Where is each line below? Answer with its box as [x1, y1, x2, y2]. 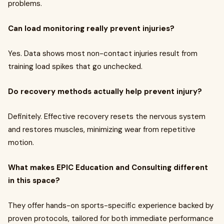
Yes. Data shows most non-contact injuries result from [8, 48, 197, 59]
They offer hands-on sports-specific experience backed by [8, 200, 213, 211]
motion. [8, 137, 34, 148]
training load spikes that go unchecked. [8, 61, 142, 72]
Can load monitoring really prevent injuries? [8, 23, 174, 34]
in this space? [8, 175, 60, 186]
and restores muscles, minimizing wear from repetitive [8, 124, 195, 135]
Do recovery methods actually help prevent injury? [8, 86, 202, 97]
